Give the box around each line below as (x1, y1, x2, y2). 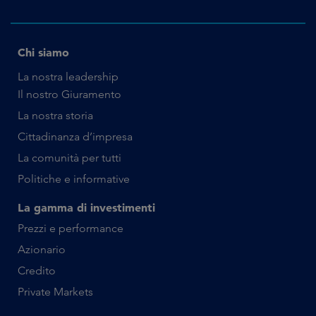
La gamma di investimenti (18, 200, 155, 215)
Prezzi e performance (18, 221, 123, 236)
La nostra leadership (18, 70, 119, 84)
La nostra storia (18, 109, 93, 123)
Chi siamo (18, 45, 69, 60)
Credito (18, 264, 56, 278)
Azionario (18, 243, 66, 257)
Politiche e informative (18, 172, 130, 186)
